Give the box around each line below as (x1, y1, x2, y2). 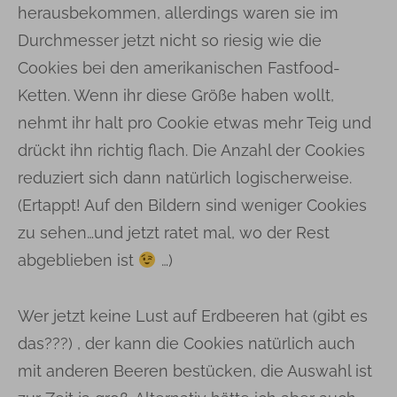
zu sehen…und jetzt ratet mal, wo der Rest (18, 223, 330, 243)
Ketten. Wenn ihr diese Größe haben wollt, (18, 86, 334, 105)
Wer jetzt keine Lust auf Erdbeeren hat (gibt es (18, 307, 368, 326)
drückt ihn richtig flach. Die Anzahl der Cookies (18, 141, 365, 160)
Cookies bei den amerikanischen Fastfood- (18, 58, 340, 78)
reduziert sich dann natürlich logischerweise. (18, 168, 352, 188)
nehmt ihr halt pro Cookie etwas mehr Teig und (18, 113, 371, 133)
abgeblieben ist (18, 251, 138, 270)
